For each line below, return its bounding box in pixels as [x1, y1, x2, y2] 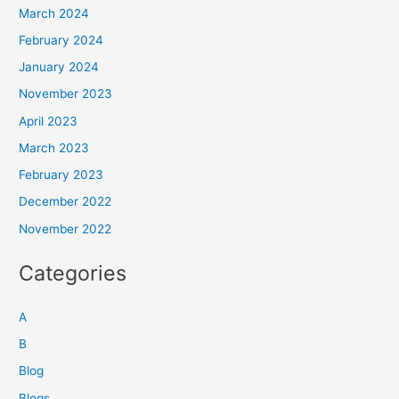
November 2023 [19, 86, 113, 102]
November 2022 [19, 221, 112, 236]
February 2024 [19, 32, 104, 47]
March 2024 [19, 5, 90, 20]
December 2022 [19, 194, 112, 209]
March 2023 [19, 140, 90, 155]
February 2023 [19, 167, 104, 182]
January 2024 [19, 60, 100, 74]
